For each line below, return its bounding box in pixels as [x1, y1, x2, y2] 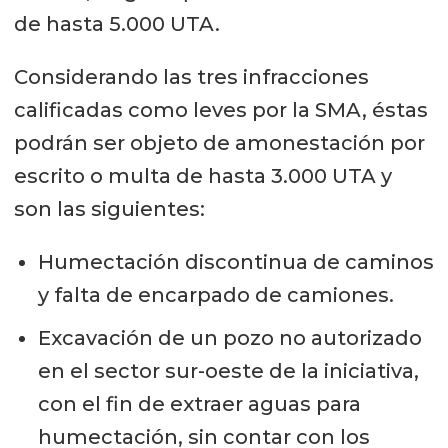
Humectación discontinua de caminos [37, 249, 434, 274]
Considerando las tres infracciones [13, 65, 369, 90]
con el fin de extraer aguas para [37, 391, 361, 416]
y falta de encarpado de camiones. [37, 282, 394, 307]
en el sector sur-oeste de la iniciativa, [37, 358, 419, 383]
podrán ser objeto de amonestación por [13, 131, 425, 156]
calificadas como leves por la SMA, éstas [13, 98, 428, 123]
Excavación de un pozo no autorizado [37, 325, 422, 350]
